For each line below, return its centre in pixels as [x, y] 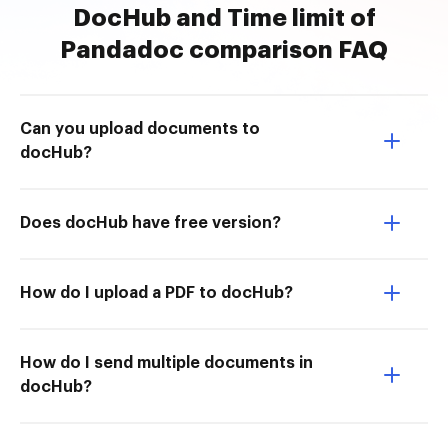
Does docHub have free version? [150, 223]
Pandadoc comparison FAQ [224, 50]
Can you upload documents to [140, 129]
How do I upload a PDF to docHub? [156, 293]
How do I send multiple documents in [166, 363]
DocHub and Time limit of [224, 18]
